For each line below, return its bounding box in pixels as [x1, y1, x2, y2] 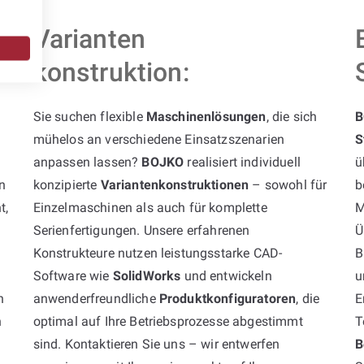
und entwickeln [180, 267, 272, 284]
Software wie [32, 267, 113, 284]
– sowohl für [249, 176, 327, 193]
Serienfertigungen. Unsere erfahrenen [32, 222, 250, 238]
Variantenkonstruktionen [100, 176, 249, 193]
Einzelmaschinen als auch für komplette [32, 199, 267, 215]
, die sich [266, 108, 318, 124]
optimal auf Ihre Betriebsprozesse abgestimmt [32, 313, 303, 329]
